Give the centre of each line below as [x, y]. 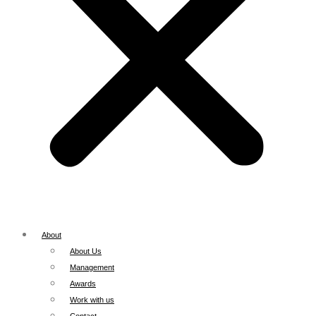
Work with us [92, 300]
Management [92, 267]
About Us [86, 251]
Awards [83, 284]
